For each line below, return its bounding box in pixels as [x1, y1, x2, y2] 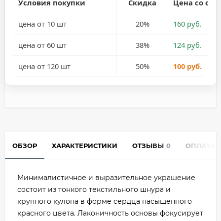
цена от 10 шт [18, 18, 67, 29]
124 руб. [173, 39, 202, 50]
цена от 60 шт [18, 39, 67, 50]
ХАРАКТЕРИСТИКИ [52, 141, 117, 149]
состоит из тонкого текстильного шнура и [17, 184, 171, 194]
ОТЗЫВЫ [132, 141, 164, 149]
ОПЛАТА [185, 141, 215, 149]
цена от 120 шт [18, 61, 71, 71]
